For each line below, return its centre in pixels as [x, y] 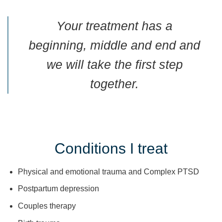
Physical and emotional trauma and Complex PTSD [108, 171]
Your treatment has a [114, 26]
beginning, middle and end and [114, 45]
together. [114, 83]
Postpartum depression [58, 189]
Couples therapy [47, 206]
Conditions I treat [111, 148]
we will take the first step [114, 64]
